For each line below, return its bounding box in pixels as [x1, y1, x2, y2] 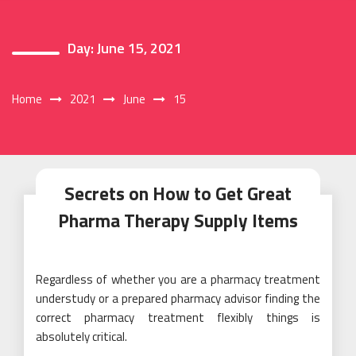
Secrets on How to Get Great [64, 179, 292, 207]
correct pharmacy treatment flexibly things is [36, 308, 320, 327]
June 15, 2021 [97, 37, 182, 59]
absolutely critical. [36, 327, 127, 346]
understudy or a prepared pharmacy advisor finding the [36, 288, 320, 308]
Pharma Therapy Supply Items [58, 206, 298, 234]
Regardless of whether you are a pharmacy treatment [36, 269, 320, 288]
